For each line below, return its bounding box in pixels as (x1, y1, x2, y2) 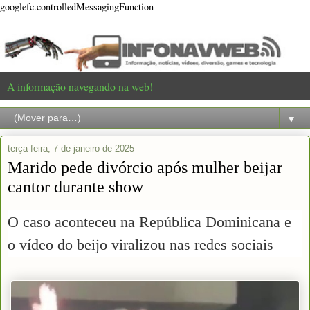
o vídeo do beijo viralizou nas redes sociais (8, 235, 273, 253)
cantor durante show (8, 176, 143, 196)
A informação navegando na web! (7, 78, 153, 93)
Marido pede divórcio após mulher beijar (8, 157, 282, 176)
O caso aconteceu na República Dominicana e (8, 212, 291, 230)
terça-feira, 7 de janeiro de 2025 (8, 143, 134, 154)
